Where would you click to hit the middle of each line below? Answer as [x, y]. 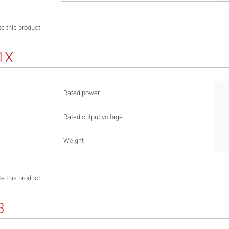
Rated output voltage [93, 117]
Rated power [82, 93]
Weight [74, 140]
